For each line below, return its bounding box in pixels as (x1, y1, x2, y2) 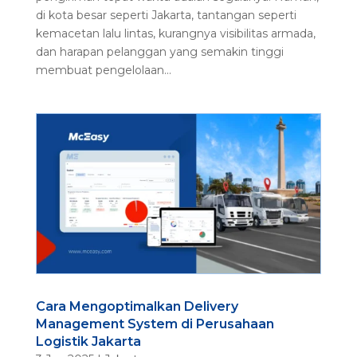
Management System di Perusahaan (35, 316, 274, 332)
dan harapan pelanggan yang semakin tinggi (35, 44, 284, 59)
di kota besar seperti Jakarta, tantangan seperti (35, 7, 296, 22)
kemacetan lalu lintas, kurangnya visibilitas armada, (35, 25, 316, 41)
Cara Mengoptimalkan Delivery (35, 299, 238, 315)
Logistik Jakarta (35, 334, 141, 350)
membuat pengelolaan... (35, 62, 171, 77)
